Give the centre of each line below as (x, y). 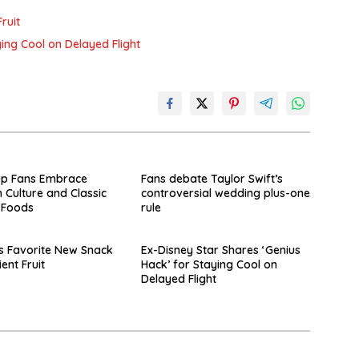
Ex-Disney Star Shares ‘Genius (220, 250)
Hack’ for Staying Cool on (209, 265)
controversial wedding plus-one (225, 194)
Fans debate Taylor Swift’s (212, 179)
